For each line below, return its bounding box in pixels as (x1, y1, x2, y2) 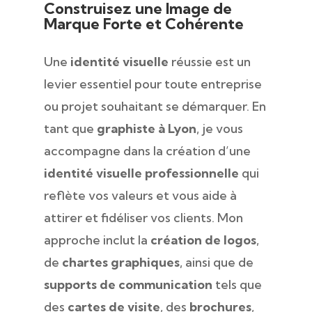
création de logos (150, 231, 256, 248)
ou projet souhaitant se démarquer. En (43, 97, 266, 114)
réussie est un (168, 53, 251, 70)
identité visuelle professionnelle (43, 164, 239, 181)
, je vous (196, 120, 243, 136)
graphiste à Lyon (96, 120, 196, 136)
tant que (43, 120, 97, 136)
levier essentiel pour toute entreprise (43, 75, 262, 92)
